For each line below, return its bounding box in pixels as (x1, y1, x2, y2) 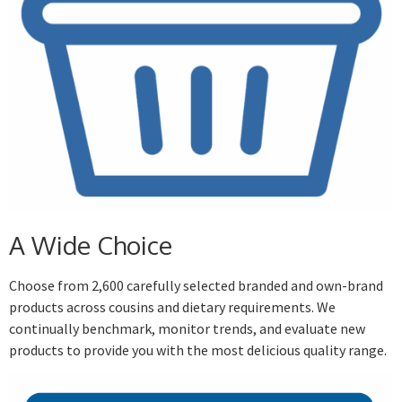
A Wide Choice (9, 229, 172, 262)
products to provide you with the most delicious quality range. (9, 341, 387, 360)
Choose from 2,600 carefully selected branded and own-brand (9, 276, 383, 295)
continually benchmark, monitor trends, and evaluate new (9, 319, 365, 338)
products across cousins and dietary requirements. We (9, 298, 336, 317)
